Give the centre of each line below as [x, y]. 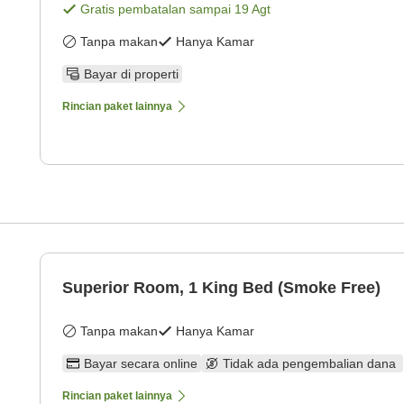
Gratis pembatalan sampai [157, 9]
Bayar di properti [131, 74]
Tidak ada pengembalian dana [311, 364]
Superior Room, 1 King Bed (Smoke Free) [221, 288]
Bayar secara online [141, 364]
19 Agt [252, 9]
